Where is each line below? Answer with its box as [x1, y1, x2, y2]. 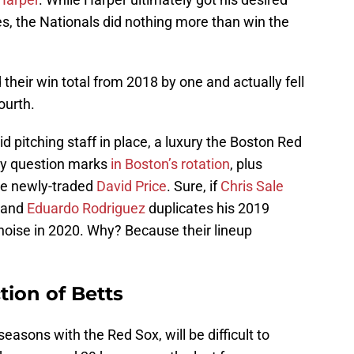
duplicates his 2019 [145, 200, 269, 217]
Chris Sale [220, 178, 284, 195]
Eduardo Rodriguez [27, 200, 145, 217]
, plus [230, 156, 262, 173]
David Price [96, 178, 167, 195]
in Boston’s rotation [111, 156, 230, 173]
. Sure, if [167, 178, 220, 195]
